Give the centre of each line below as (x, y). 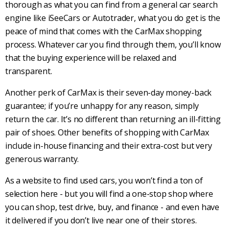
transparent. (29, 71)
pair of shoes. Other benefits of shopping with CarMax (107, 132)
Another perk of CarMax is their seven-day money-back (109, 92)
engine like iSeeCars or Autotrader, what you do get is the (113, 18)
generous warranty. (42, 159)
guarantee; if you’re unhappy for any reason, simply (102, 106)
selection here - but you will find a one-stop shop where (109, 193)
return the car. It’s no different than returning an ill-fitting (113, 119)
